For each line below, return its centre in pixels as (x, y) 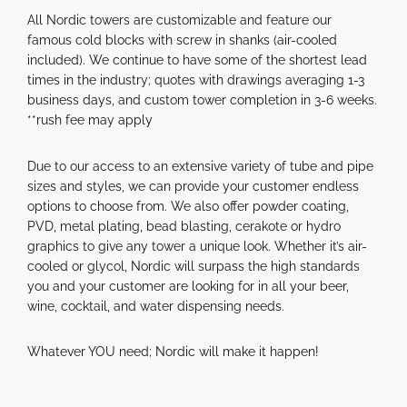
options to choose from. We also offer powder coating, (189, 205)
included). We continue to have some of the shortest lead (198, 59)
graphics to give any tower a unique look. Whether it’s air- (198, 245)
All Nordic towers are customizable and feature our (180, 19)
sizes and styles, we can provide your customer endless (194, 185)
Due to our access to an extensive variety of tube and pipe (201, 165)
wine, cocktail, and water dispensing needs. (158, 305)
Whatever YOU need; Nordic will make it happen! (177, 352)
